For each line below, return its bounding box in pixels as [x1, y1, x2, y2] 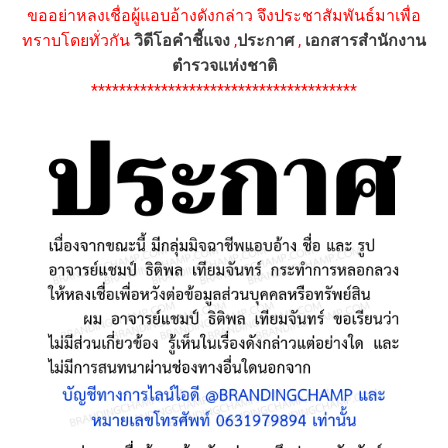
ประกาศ [237, 30, 294, 50]
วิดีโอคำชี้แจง [134, 30, 230, 50]
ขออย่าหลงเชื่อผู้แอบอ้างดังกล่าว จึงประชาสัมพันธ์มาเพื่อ [27, 5, 421, 25]
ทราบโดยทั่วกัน [22, 30, 134, 50]
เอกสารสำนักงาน [305, 30, 426, 50]
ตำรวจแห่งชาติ [171, 55, 277, 75]
